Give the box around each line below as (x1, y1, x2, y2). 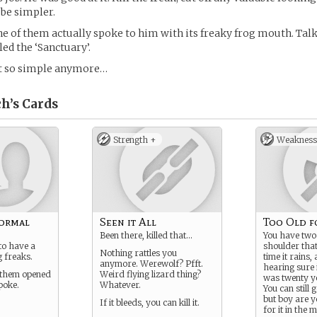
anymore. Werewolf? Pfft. (100, 258, 203, 269)
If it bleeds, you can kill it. (100, 297, 200, 308)
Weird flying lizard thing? (100, 269, 201, 279)
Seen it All (100, 215, 156, 229)
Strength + (113, 134, 156, 145)
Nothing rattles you (100, 248, 177, 258)
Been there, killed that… (100, 230, 192, 241)
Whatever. (100, 279, 141, 290)
